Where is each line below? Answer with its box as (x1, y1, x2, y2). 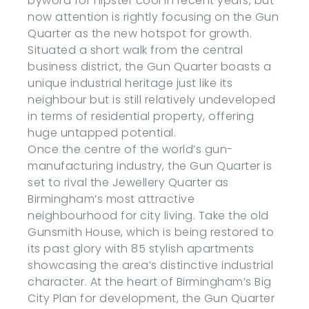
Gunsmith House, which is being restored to (28, 224, 274, 240)
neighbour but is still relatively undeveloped (28, 92, 276, 108)
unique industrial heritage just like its (28, 75, 232, 91)
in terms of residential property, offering (28, 108, 254, 124)
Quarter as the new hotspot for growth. (28, 26, 252, 41)
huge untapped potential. (28, 125, 176, 141)
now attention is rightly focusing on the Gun (28, 9, 279, 25)
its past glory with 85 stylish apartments (28, 241, 255, 257)
